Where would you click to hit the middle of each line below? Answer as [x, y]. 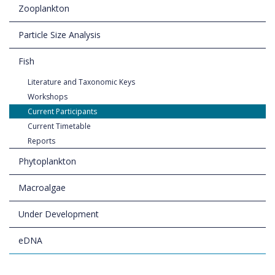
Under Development [59, 214]
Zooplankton [44, 8]
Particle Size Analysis [60, 35]
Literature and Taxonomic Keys [81, 82]
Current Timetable [59, 126]
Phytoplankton [47, 161]
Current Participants [62, 111]
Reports [41, 141]
